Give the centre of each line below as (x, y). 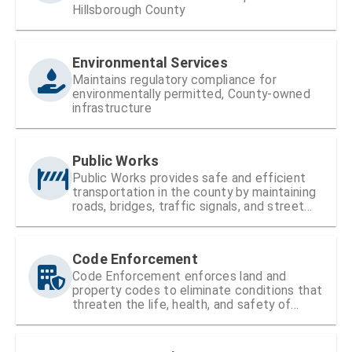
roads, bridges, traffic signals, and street (189, 206)
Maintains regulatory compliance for (174, 79)
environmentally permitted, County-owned (191, 93)
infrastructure (112, 108)
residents (99, 318)
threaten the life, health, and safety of (182, 304)
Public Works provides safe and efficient (189, 178)
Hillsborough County (129, 9)
